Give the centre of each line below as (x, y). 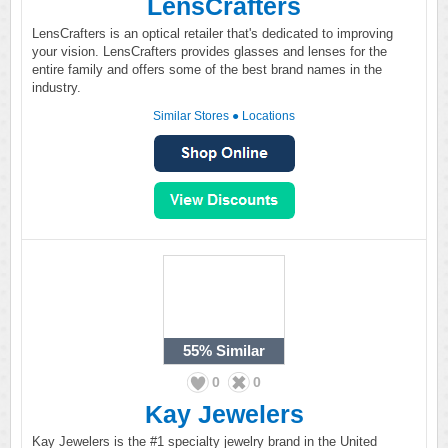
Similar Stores (191, 116)
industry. (56, 87)
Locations (268, 116)
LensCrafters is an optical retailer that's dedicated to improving (212, 33)
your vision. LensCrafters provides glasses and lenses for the (209, 51)
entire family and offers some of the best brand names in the (207, 69)
